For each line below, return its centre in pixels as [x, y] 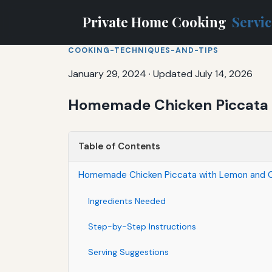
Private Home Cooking [156, 22]
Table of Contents [119, 146]
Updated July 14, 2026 [203, 73]
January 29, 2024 [107, 73]
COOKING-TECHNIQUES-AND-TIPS [143, 50]
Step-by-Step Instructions [142, 226]
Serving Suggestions [128, 252]
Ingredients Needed [127, 201]
